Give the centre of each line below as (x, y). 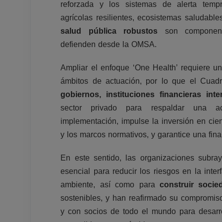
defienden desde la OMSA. (109, 44)
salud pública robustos (109, 31)
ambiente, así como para (110, 184)
